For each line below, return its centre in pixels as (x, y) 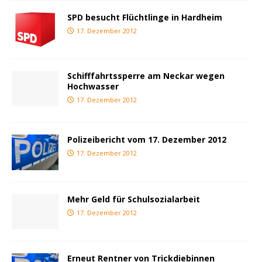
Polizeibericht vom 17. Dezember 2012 (147, 140)
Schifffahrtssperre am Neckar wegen (146, 76)
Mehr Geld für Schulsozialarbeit (134, 199)
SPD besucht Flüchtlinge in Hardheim (145, 17)
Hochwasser (93, 87)
